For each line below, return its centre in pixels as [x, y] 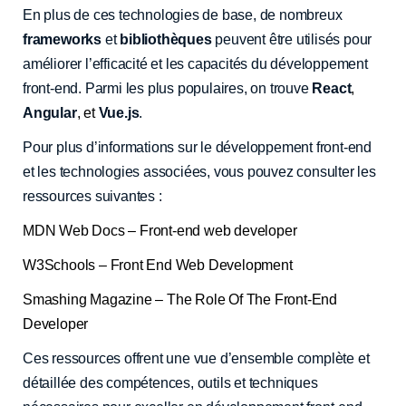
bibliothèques [166, 39]
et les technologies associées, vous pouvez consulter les [199, 171]
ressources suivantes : [92, 196]
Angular [50, 112]
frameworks [62, 39]
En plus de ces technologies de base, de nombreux [183, 14]
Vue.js [119, 112]
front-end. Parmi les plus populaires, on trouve [168, 88]
